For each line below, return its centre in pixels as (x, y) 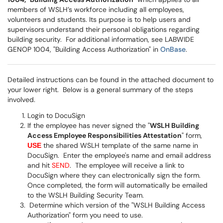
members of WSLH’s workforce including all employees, (96, 9)
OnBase (173, 49)
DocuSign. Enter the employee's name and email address (119, 155)
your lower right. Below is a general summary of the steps (100, 90)
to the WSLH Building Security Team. (86, 195)
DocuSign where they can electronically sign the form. (115, 175)
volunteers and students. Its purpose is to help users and (99, 19)
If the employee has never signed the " (89, 125)
